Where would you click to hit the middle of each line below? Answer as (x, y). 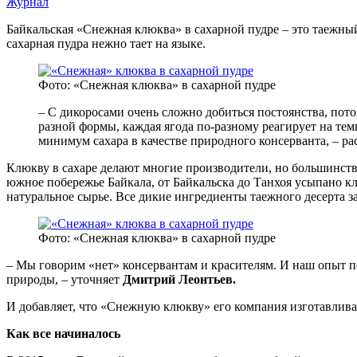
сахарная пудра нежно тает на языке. (106, 43)
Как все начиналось (63, 333)
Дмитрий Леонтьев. (179, 279)
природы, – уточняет (65, 279)
